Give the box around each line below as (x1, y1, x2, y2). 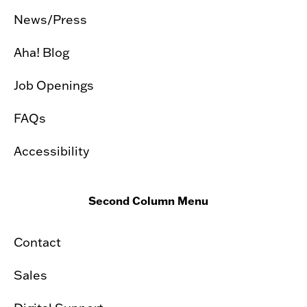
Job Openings (14, 76, 94, 93)
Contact (14, 233, 61, 250)
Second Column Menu (88, 193, 208, 208)
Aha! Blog (14, 43, 69, 60)
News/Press (14, 10, 87, 27)
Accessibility (14, 142, 89, 159)
